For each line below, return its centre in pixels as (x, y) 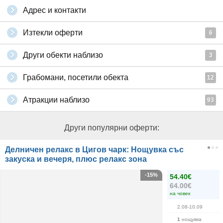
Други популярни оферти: (111, 128)
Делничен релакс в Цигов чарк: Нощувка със (94, 150)
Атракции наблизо (56, 100)
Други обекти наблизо (63, 55)
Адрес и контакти (55, 10)
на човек (180, 193)
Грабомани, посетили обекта (76, 77)
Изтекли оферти (53, 33)
